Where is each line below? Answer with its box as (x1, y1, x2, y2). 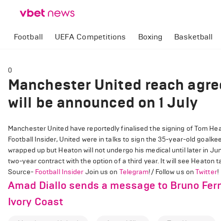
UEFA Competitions (54, 32, 126, 41)
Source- (8, 168, 35, 176)
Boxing (138, 32, 163, 41)
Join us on (83, 168, 119, 176)
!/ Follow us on (148, 168, 196, 176)
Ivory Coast (8, 195, 64, 208)
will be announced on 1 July (8, 93, 197, 111)
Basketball (174, 32, 213, 41)
